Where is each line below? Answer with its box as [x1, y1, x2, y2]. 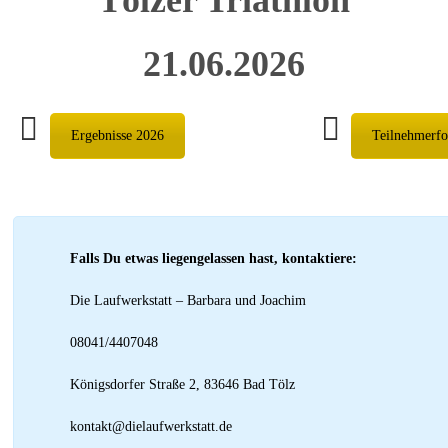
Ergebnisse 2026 [70, 127, 164, 143]
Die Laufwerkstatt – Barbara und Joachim [69, 292, 306, 308]
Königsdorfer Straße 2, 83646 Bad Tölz [69, 376, 295, 392]
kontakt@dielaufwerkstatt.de [69, 418, 232, 434]
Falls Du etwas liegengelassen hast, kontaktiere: [69, 250, 357, 266]
